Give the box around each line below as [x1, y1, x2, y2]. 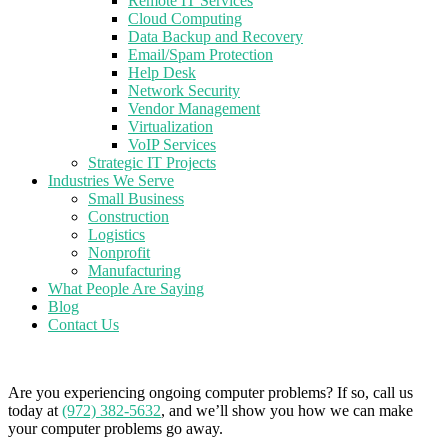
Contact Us [48, 316, 119, 333]
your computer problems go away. [8, 420, 223, 437]
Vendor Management [128, 100, 260, 117]
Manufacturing [88, 262, 181, 279]
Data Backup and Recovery [128, 28, 303, 45]
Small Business [88, 190, 184, 207]
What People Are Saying [48, 280, 204, 297]
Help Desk [128, 64, 196, 81]
